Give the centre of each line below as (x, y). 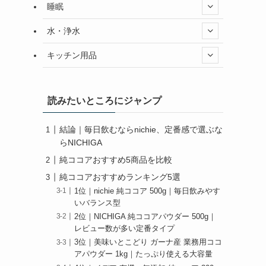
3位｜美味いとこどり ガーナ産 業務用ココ (148, 243)
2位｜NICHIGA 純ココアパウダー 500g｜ (145, 217)
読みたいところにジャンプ (104, 101)
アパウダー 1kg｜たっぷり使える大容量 (144, 254)
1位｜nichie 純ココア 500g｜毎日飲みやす (148, 191)
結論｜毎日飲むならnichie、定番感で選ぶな (141, 129)
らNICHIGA (81, 142)
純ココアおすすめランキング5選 (120, 177)
